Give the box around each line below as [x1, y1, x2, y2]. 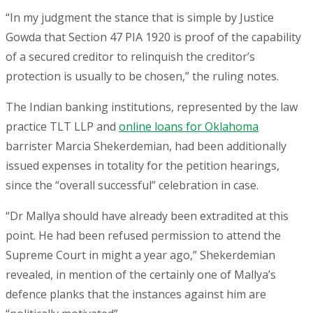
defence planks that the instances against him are [6, 286, 266, 303]
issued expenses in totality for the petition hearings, [6, 158, 279, 174]
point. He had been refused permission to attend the [6, 228, 281, 244]
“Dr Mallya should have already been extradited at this [6, 208, 289, 224]
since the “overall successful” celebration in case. [6, 177, 259, 194]
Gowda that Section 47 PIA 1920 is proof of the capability [6, 29, 301, 45]
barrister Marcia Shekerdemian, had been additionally [6, 138, 286, 154]
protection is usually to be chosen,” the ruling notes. [6, 68, 279, 85]
